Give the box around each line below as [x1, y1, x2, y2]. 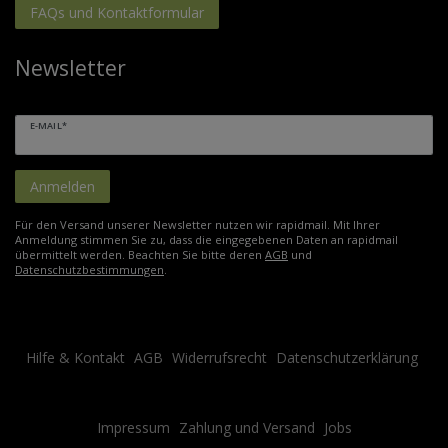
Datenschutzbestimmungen [15, 262, 164, 278]
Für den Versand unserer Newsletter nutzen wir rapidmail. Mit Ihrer [15, 217, 380, 233]
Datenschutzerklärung [275, 348, 418, 368]
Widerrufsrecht [171, 348, 267, 368]
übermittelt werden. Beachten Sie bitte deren [15, 247, 265, 263]
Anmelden [30, 177, 95, 197]
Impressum [96, 418, 170, 438]
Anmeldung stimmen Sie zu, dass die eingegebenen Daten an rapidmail [15, 232, 398, 248]
